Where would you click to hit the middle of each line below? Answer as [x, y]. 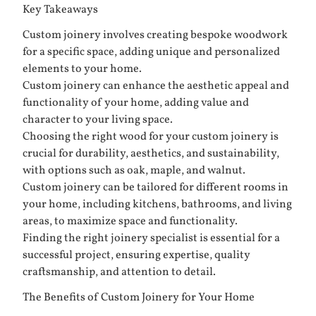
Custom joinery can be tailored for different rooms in [156, 188]
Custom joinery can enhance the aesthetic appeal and [156, 86]
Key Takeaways [60, 10]
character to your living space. [98, 120]
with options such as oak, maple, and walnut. [134, 171]
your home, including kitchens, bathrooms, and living [157, 205]
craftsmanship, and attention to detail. [119, 272]
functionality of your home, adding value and [136, 103]
